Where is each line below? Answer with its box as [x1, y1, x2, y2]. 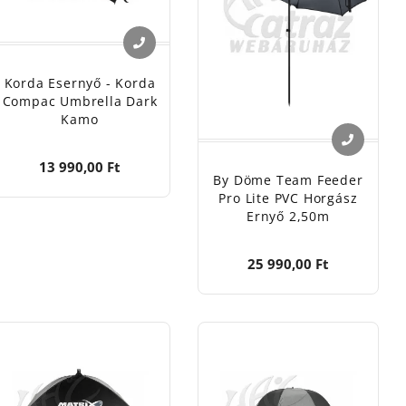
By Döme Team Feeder [213, 170, 363, 188]
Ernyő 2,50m [246, 207, 330, 225]
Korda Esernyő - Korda [4, 73, 156, 92]
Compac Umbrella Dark [2, 92, 158, 110]
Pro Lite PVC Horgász [218, 188, 358, 207]
